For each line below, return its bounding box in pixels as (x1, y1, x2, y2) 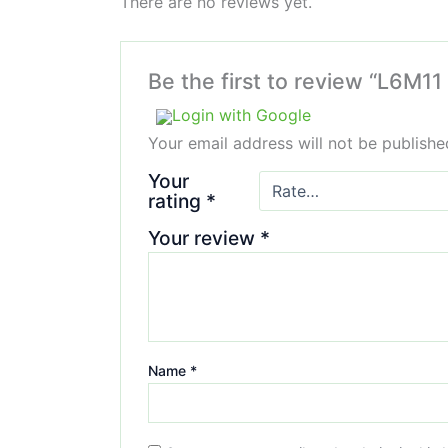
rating (147, 189, 206, 214)
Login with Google (171, 105, 311, 126)
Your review (147, 226, 260, 251)
